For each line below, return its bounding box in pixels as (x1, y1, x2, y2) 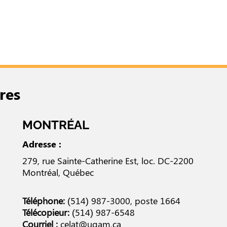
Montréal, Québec (22, 166, 94, 179)
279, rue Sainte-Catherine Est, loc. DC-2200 (22, 155, 194, 167)
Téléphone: (22, 195, 65, 207)
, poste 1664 (130, 195, 181, 207)
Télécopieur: (22, 206, 70, 219)
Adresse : (22, 138, 62, 150)
